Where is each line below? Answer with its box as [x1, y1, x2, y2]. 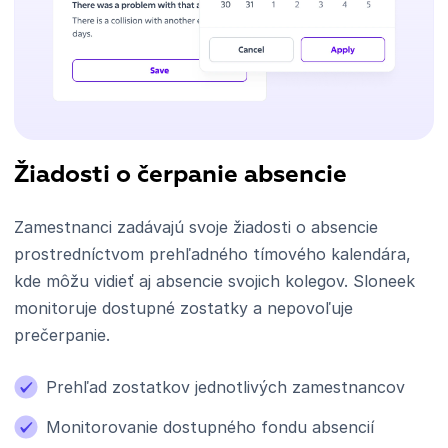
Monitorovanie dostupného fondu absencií [46, 416, 374, 437]
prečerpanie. [14, 324, 110, 345]
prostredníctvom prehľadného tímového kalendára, [14, 243, 411, 264]
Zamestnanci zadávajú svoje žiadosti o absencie [14, 216, 378, 237]
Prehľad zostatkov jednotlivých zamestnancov [46, 376, 405, 397]
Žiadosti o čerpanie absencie [14, 162, 347, 187]
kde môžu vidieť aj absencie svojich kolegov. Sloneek [14, 270, 415, 291]
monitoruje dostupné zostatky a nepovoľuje [14, 297, 353, 318]
